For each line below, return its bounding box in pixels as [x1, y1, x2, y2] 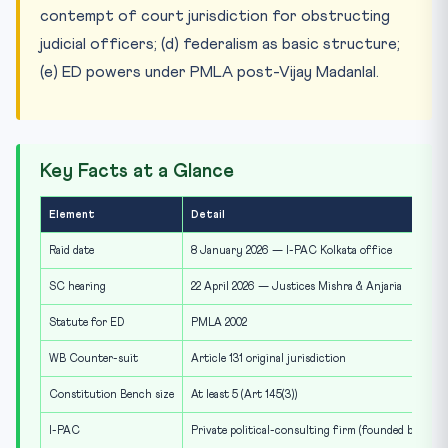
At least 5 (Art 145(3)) [191, 388, 297, 400]
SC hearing [49, 280, 106, 292]
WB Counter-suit [49, 352, 138, 364]
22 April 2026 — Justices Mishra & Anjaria [191, 280, 402, 292]
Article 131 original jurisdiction [191, 352, 346, 364]
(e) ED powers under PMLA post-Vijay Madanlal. [40, 63, 379, 80]
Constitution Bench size [49, 388, 174, 400]
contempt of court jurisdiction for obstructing [40, 7, 390, 24]
